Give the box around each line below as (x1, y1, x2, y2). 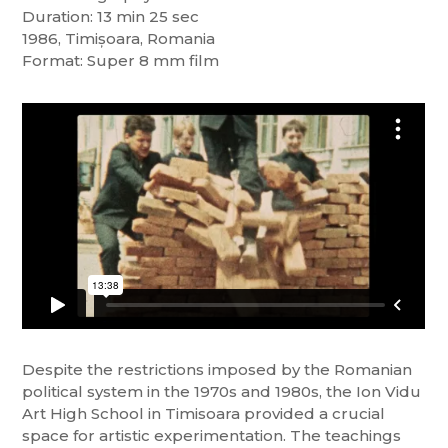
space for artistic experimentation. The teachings (22, 425, 402, 445)
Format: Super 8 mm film (22, 50, 220, 70)
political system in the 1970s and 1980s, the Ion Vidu (22, 381, 422, 401)
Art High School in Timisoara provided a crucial (22, 403, 386, 423)
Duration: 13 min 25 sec (22, 6, 200, 26)
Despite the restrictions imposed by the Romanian (22, 359, 413, 379)
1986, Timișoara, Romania (22, 28, 216, 48)
